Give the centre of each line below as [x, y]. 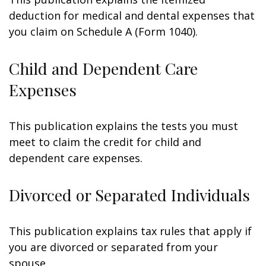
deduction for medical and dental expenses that [132, 15]
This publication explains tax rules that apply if [130, 231]
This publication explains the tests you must [123, 126]
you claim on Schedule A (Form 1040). [103, 31]
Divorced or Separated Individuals [129, 195]
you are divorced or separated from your [113, 247]
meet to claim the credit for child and [105, 142]
